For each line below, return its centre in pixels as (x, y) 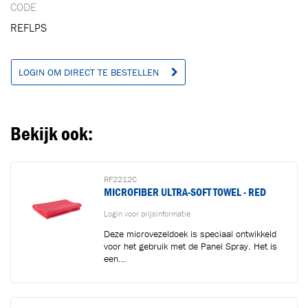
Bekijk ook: (52, 133)
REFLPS (29, 27)
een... (115, 258)
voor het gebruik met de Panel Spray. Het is (190, 246)
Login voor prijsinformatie (147, 213)
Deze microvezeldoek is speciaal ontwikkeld (190, 234)
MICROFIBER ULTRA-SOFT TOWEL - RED (185, 192)
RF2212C (120, 179)
